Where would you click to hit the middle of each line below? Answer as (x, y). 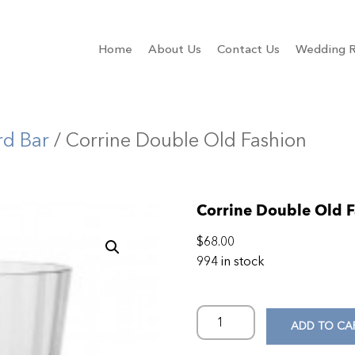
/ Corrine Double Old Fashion (178, 140)
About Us (175, 50)
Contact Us (249, 50)
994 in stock (231, 261)
